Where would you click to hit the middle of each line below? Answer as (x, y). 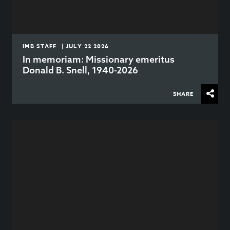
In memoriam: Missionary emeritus (99, 60)
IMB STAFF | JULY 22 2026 (66, 46)
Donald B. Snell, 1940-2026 (81, 70)
